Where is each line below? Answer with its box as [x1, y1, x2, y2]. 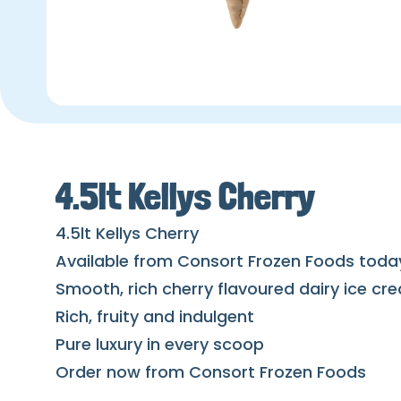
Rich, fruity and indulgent [55, 305, 254, 328]
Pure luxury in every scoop [55, 333, 264, 356]
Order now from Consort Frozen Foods [55, 361, 366, 384]
